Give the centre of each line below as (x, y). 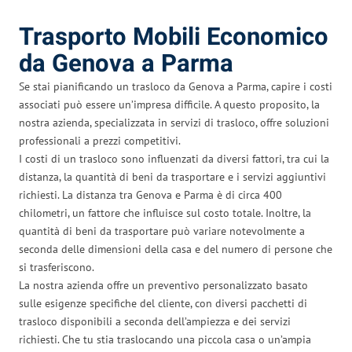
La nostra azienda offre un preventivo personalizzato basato (163, 285)
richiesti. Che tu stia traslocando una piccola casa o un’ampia (165, 339)
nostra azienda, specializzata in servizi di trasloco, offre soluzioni (174, 122)
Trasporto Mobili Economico (174, 37)
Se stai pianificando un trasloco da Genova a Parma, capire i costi (176, 86)
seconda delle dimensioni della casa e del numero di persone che (176, 249)
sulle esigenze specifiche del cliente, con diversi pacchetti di (163, 303)
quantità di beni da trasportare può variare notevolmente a (162, 231)
